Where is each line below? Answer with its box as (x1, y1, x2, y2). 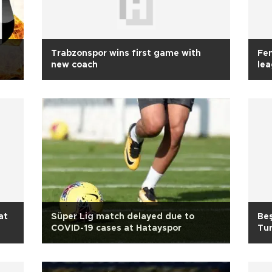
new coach (51, 61, 98, 69)
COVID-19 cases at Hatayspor (51, 224, 182, 233)
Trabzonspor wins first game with (51, 49, 201, 58)
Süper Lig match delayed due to (51, 212, 194, 221)
